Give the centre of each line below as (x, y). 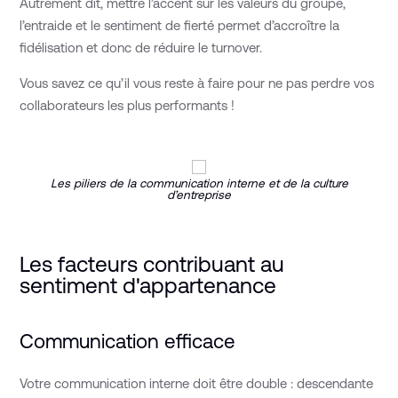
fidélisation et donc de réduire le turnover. (141, 48)
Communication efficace (128, 341)
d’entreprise (199, 195)
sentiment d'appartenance (148, 286)
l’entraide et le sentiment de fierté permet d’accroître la (180, 26)
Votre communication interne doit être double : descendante (197, 384)
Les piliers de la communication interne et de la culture (199, 183)
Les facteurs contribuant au (152, 264)
